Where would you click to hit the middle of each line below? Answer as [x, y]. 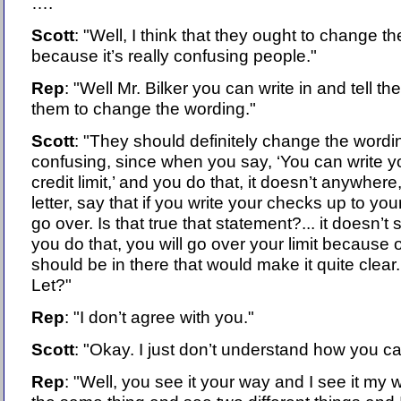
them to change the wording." [144, 109]
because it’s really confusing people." [174, 56]
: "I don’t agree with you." [159, 317]
